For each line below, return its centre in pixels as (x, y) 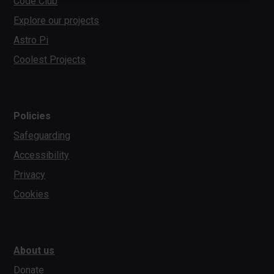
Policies (32, 116)
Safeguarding (42, 135)
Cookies (31, 194)
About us (34, 250)
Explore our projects (57, 20)
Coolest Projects (50, 60)
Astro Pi (31, 40)
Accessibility (42, 155)
